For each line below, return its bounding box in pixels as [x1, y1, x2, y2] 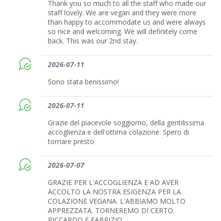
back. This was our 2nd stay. [48, 36, 138, 45]
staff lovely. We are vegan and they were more [48, 7, 197, 17]
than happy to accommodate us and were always [48, 17, 206, 27]
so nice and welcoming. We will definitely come [48, 26, 198, 36]
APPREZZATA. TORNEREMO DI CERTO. [48, 205, 175, 215]
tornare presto [48, 136, 95, 146]
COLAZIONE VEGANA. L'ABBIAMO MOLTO [48, 196, 186, 206]
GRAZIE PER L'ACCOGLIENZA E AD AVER [48, 177, 179, 187]
